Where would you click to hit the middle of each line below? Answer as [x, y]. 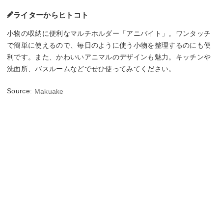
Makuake [49, 92]
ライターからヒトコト [51, 15]
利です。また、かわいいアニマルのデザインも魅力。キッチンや [109, 57]
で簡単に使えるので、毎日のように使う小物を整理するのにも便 [109, 45]
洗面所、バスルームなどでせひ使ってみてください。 [91, 69]
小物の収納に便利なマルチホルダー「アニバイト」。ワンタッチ [109, 33]
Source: [21, 91]
